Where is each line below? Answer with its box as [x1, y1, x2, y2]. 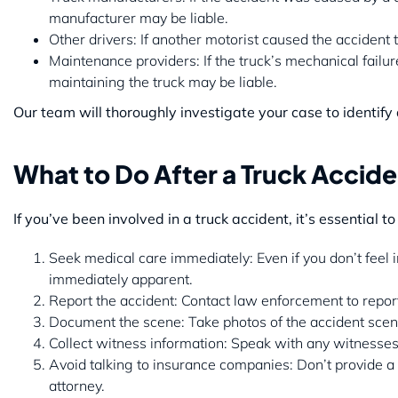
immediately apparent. [49, 269, 193, 288]
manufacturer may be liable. [49, 8, 228, 27]
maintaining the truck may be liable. [49, 72, 277, 91]
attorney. [49, 376, 105, 394]
